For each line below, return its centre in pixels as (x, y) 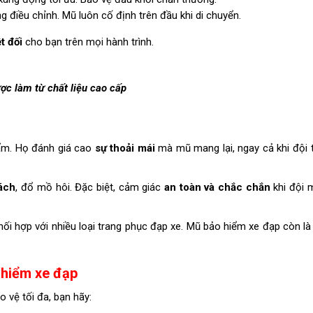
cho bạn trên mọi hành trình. (89, 42)
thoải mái (132, 148)
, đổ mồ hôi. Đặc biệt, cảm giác (90, 187)
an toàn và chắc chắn (217, 187)
